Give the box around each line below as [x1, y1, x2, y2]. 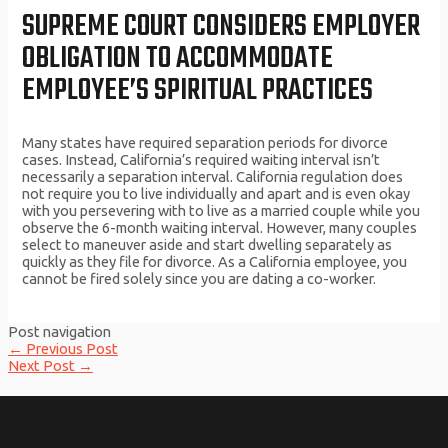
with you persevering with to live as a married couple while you [22, 201, 421, 219]
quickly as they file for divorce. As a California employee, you [22, 252, 408, 270]
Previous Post [22, 340, 118, 358]
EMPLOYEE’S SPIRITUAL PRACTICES [22, 68, 374, 115]
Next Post [7, 357, 78, 375]
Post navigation [7, 323, 111, 341]
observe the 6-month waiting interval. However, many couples [22, 218, 418, 236]
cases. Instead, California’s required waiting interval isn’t [22, 150, 381, 168]
